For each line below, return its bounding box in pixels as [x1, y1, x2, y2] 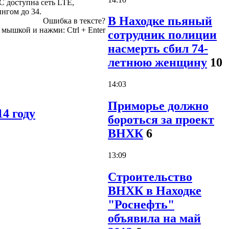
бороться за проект [108, 113, 214, 127]
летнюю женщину [108, 56, 207, 70]
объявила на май [108, 212, 201, 225]
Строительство [108, 170, 192, 184]
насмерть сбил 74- [108, 42, 208, 56]
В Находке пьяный [108, 14, 212, 28]
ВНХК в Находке [108, 184, 201, 198]
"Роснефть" [108, 198, 174, 212]
